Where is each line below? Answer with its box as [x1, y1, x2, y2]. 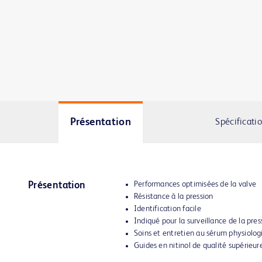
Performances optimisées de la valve [133, 180, 257, 188]
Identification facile [133, 205, 201, 213]
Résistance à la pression [133, 192, 213, 201]
